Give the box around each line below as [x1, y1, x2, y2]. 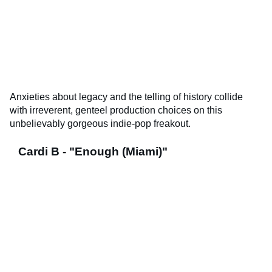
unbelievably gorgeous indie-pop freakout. [10, 118, 191, 129]
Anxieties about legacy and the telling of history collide [10, 92, 243, 103]
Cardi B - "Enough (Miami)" [18, 145, 168, 158]
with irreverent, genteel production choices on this [10, 105, 222, 116]
